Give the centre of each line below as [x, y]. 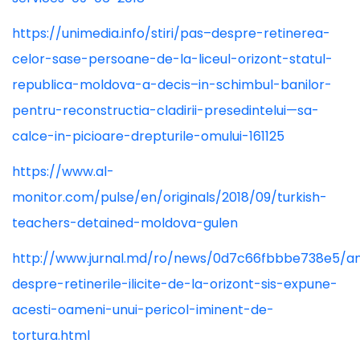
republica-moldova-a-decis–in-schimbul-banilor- [172, 85]
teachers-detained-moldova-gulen [125, 223]
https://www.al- [63, 172]
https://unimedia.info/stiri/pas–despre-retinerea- [171, 33]
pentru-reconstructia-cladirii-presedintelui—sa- [166, 110]
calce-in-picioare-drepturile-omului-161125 [148, 136]
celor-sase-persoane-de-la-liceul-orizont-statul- [172, 59]
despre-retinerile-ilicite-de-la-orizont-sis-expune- [175, 284]
